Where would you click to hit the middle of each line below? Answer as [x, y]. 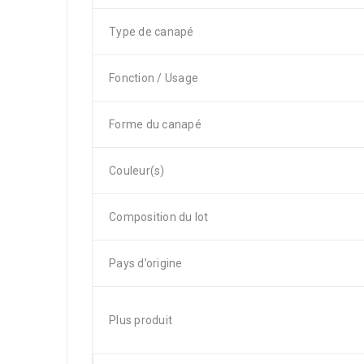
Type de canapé [152, 32]
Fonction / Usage [154, 78]
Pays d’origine [146, 263]
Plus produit [141, 320]
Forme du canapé [155, 124]
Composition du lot [159, 217]
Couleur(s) [137, 171]
